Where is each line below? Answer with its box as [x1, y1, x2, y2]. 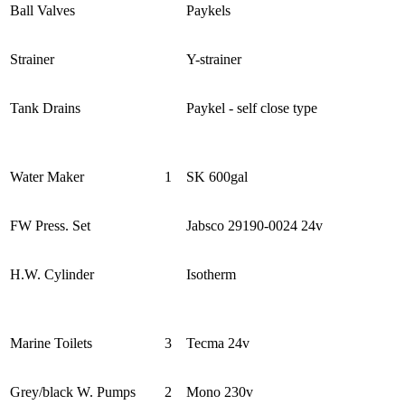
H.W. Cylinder [10, 266, 94, 282]
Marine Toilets [10, 334, 92, 351]
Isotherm [186, 266, 236, 282]
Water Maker [10, 168, 84, 184]
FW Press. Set [10, 217, 90, 233]
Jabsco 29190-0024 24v [186, 217, 323, 233]
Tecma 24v [186, 334, 250, 351]
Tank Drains [10, 99, 80, 116]
